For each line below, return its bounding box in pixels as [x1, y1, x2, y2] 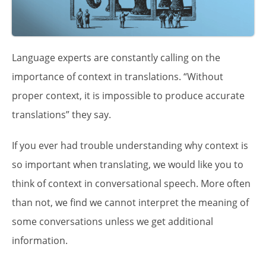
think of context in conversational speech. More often [12, 176, 251, 190]
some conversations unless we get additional [12, 214, 213, 228]
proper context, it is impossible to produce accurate [12, 88, 245, 102]
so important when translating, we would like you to [12, 157, 243, 171]
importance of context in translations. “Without [12, 69, 223, 83]
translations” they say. [12, 107, 111, 121]
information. [12, 233, 68, 247]
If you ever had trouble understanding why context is [12, 138, 248, 152]
